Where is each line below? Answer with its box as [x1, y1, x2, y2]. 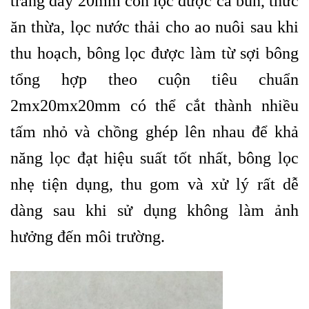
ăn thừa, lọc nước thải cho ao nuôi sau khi [10, 17, 299, 36]
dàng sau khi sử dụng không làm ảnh [10, 201, 299, 219]
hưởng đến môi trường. [10, 227, 165, 246]
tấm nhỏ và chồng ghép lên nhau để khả [10, 122, 299, 141]
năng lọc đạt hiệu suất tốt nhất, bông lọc [10, 148, 299, 167]
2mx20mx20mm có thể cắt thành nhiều [10, 96, 299, 114]
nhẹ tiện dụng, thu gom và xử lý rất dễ [10, 175, 299, 193]
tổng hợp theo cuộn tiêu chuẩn [10, 70, 299, 88]
